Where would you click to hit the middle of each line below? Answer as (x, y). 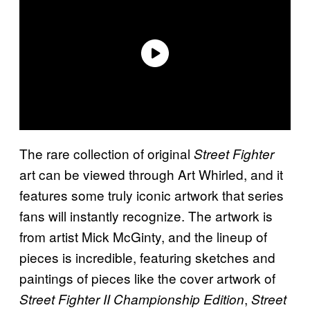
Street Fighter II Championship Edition (132, 299)
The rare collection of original (107, 153)
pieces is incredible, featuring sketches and (147, 257)
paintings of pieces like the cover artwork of (147, 277)
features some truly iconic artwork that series (152, 194)
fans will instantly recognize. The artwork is (146, 215)
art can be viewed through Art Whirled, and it (151, 174)
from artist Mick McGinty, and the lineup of (143, 236)
